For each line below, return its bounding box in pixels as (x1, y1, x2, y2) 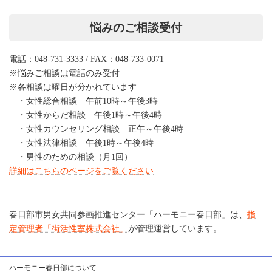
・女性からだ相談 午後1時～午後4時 (9, 110, 162, 120)
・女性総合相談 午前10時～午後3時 (9, 97, 158, 106)
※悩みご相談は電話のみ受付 (9, 69, 120, 78)
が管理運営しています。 (128, 224, 222, 234)
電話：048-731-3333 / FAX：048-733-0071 (9, 55, 164, 64)
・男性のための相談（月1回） (9, 152, 132, 162)
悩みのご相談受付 (90, 21, 182, 34)
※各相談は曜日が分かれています (9, 83, 137, 92)
